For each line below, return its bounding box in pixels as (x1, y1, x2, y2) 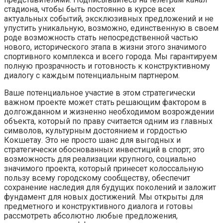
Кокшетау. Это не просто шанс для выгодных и (4, 135, 181, 145)
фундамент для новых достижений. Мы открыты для (4, 192, 203, 202)
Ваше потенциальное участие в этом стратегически (4, 88, 195, 98)
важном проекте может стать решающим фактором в (4, 98, 207, 108)
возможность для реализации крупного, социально (4, 154, 196, 164)
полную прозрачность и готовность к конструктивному (4, 61, 210, 71)
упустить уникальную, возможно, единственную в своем (4, 23, 219, 33)
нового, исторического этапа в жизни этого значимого (4, 42, 207, 52)
